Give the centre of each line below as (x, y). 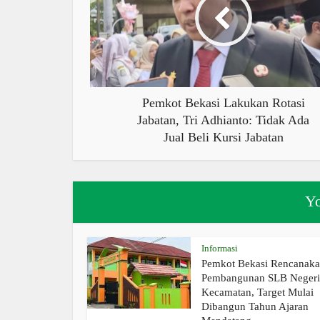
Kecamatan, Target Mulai (257, 292)
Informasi (220, 249)
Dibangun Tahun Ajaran (255, 307)
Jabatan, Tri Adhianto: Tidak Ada (223, 120)
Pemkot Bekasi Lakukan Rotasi (223, 103)
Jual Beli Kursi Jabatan (223, 137)
